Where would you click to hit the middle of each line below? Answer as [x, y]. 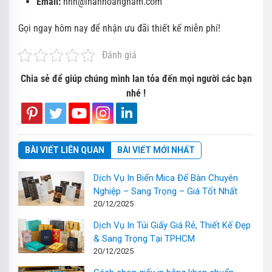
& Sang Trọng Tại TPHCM [144, 239]
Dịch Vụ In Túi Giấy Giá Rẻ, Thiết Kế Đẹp [172, 226]
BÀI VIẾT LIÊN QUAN [65, 150]
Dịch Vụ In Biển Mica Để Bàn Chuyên [166, 178]
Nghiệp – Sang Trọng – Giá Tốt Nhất [166, 192]
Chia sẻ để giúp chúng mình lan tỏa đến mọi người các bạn [136, 78]
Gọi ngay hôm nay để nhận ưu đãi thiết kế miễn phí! [119, 28]
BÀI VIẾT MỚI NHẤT [156, 150]
